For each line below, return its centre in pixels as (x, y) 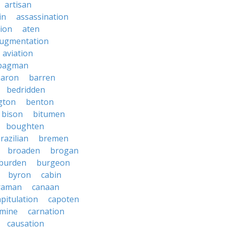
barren (42, 78)
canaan (46, 187)
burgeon (53, 163)
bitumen (49, 114)
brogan (64, 150)
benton (40, 102)
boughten (25, 126)
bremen (53, 138)
